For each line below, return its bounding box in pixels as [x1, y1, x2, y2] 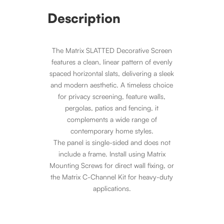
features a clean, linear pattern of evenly [51, 57, 172, 66]
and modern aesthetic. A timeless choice [50, 80, 173, 89]
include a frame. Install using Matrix [58, 149, 165, 158]
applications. [92, 184, 131, 193]
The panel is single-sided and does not [53, 138, 170, 147]
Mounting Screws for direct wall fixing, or [49, 161, 174, 170]
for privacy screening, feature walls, [58, 92, 166, 101]
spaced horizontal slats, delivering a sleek [49, 69, 174, 78]
